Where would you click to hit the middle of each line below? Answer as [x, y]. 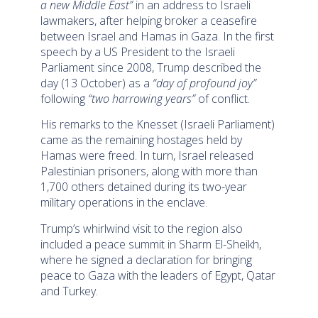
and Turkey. [71, 291]
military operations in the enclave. [126, 203]
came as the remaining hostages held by [142, 140]
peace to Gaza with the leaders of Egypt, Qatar [158, 275]
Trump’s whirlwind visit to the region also [142, 228]
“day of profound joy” [205, 83]
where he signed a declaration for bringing [147, 259]
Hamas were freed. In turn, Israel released [147, 156]
